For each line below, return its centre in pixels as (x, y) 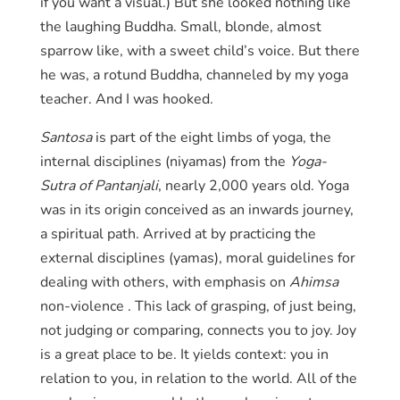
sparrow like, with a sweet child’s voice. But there (200, 51)
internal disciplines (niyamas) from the (164, 162)
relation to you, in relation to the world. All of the (198, 379)
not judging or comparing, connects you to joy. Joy (198, 331)
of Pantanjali (118, 186)
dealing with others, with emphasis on (164, 283)
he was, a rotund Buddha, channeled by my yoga (194, 75)
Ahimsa (313, 283)
